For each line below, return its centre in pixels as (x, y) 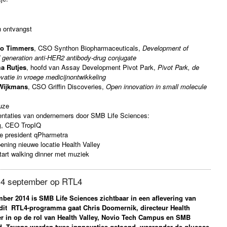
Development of (165, 48)
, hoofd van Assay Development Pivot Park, (92, 67)
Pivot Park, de (178, 67)
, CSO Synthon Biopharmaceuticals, (88, 48)
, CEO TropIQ (21, 125)
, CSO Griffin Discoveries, (67, 87)
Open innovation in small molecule (156, 87)
